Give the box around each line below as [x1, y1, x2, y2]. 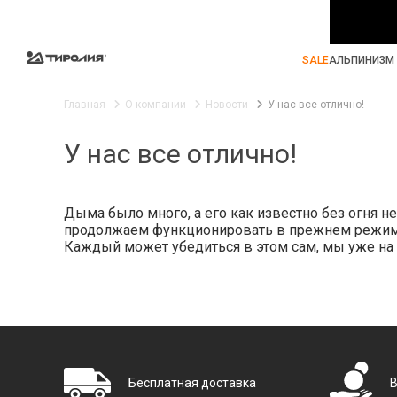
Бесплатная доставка [128, 376, 256, 390]
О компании [125, 98, 186, 111]
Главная [64, 98, 105, 111]
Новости [206, 98, 248, 111]
